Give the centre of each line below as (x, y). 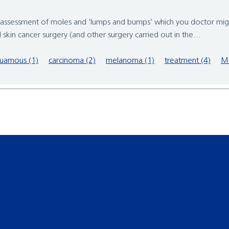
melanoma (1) (130, 61)
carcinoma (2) (72, 61)
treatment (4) (188, 61)
